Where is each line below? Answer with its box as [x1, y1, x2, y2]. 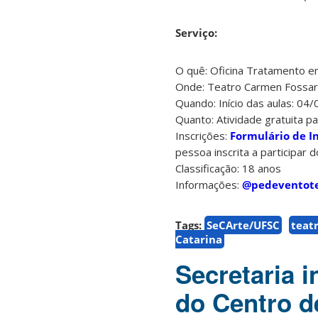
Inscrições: [175, 128, 230, 143]
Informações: [175, 177, 242, 192]
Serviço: [175, 26, 217, 40]
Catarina [175, 232, 222, 247]
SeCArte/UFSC [207, 218, 280, 233]
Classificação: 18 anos [175, 161, 281, 176]
